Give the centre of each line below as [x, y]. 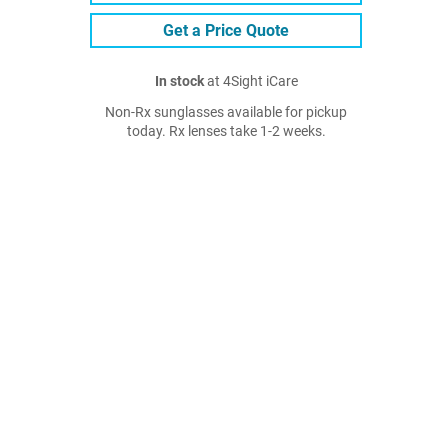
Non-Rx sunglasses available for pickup [226, 112]
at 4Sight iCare [250, 81]
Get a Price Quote [226, 30]
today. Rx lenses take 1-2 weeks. [226, 131]
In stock [179, 81]
